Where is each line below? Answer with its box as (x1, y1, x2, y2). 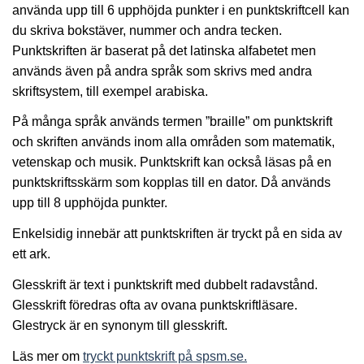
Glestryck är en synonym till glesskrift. (12, 318, 227, 332)
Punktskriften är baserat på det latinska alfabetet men (12, 43, 316, 58)
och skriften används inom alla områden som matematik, (12, 135, 335, 149)
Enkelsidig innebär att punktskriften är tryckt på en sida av (12, 227, 342, 241)
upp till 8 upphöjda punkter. (12, 196, 174, 210)
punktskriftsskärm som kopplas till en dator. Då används (12, 175, 331, 190)
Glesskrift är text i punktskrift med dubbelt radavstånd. (12, 277, 318, 292)
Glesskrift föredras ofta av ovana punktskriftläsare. (12, 297, 297, 312)
